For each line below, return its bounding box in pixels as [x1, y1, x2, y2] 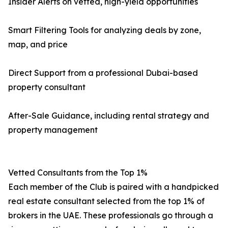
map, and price [8, 39, 68, 49]
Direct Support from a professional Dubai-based [8, 68, 198, 78]
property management [8, 125, 98, 135]
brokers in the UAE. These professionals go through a [8, 210, 213, 220]
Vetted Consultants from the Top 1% [8, 167, 148, 178]
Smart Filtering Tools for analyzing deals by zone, [8, 25, 201, 35]
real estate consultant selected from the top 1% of [8, 196, 205, 206]
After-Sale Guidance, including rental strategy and [8, 110, 209, 121]
